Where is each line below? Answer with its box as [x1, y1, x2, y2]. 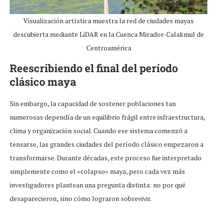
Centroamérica [86, 43, 131, 53]
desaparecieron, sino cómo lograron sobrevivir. [10, 194, 152, 203]
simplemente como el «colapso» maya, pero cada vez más [10, 167, 185, 176]
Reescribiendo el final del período [10, 61, 178, 76]
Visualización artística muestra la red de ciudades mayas [23, 16, 194, 26]
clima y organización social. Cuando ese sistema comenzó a [10, 126, 187, 136]
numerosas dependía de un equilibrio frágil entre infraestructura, [10, 112, 205, 122]
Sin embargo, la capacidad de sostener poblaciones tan [10, 99, 176, 108]
